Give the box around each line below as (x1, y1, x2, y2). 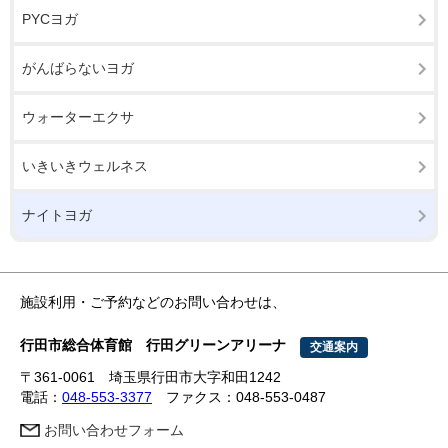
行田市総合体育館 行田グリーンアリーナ (20, 337, 300, 353)
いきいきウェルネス (22, 158, 148, 174)
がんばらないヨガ (22, 60, 134, 76)
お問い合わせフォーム (44, 423, 184, 438)
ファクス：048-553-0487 (152, 390, 326, 405)
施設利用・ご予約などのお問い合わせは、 (20, 295, 286, 310)
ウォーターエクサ (22, 109, 134, 125)
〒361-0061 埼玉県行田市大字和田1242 (20, 370, 281, 385)
